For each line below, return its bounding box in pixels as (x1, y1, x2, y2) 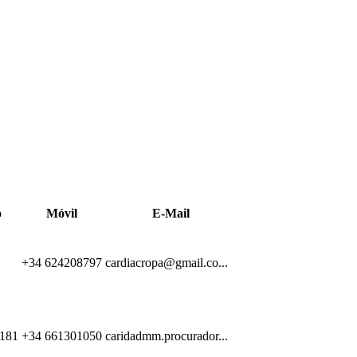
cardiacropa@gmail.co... (105, 255, 228, 269)
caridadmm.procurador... (105, 328, 228, 343)
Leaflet (243, 176, 269, 190)
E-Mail (151, 206, 190, 220)
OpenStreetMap (285, 176, 347, 190)
